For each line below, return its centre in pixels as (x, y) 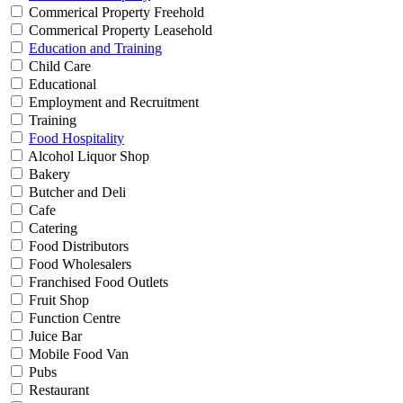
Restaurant (57, 390)
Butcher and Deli (76, 193)
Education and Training (95, 49)
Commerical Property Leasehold (119, 31)
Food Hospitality (76, 139)
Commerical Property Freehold (115, 13)
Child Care (58, 67)
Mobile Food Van (77, 354)
